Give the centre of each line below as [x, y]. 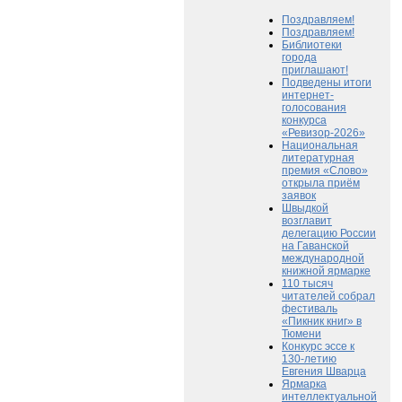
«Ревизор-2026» [323, 132]
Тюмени [301, 333]
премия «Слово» [325, 170]
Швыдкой [305, 208]
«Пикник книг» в [322, 321]
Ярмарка [304, 384]
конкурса [304, 120]
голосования [314, 107]
